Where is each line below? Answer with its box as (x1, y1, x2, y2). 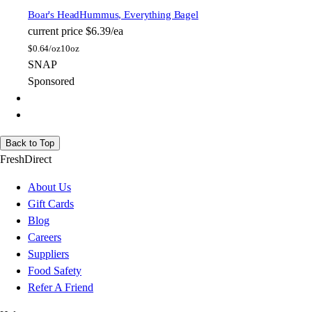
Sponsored (28, 75, 75, 88)
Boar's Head (28, 9, 80, 21)
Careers (28, 231, 61, 244)
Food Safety (28, 265, 81, 277)
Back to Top (6, 138, 54, 149)
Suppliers (28, 248, 69, 260)
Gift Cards (28, 198, 74, 210)
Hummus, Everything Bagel (79, 9, 198, 21)
